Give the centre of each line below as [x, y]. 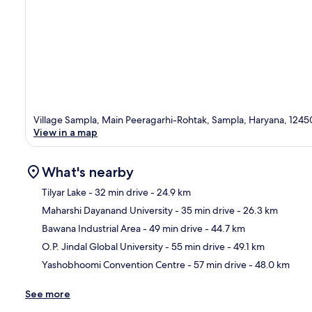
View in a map [65, 132]
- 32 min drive [117, 192]
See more [48, 294]
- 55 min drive [194, 246]
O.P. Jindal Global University [102, 246]
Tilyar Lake [64, 192]
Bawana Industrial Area [91, 228]
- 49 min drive [172, 228]
